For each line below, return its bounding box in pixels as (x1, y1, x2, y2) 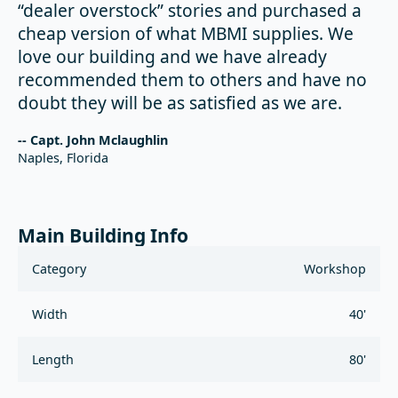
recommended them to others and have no (18, 68, 367, 92)
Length (32, 350, 74, 368)
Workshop (304, 259, 366, 277)
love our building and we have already (18, 44, 327, 69)
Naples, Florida (18, 149, 108, 167)
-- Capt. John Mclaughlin (18, 131, 168, 149)
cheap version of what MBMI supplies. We (18, 21, 354, 46)
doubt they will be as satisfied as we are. (18, 91, 342, 115)
